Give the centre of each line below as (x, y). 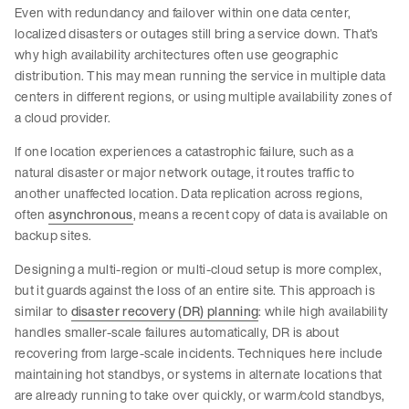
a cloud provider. (64, 118)
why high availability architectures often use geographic (176, 55)
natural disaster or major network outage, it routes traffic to (184, 173)
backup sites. (55, 236)
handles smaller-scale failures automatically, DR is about (177, 332)
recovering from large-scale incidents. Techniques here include (199, 353)
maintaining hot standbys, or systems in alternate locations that (199, 374)
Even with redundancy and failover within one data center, (183, 13)
